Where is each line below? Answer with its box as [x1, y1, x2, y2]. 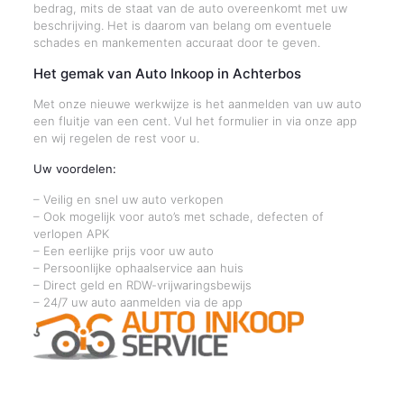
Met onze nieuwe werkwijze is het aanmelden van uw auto [32, 96, 362, 111]
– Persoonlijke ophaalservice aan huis [32, 261, 243, 275]
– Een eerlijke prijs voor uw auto [32, 243, 214, 258]
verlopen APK [32, 226, 109, 241]
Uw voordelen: [32, 161, 116, 176]
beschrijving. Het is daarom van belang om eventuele [32, 18, 332, 32]
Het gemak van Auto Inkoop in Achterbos [32, 65, 301, 82]
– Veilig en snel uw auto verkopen [32, 192, 224, 207]
